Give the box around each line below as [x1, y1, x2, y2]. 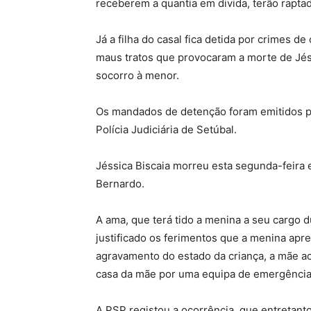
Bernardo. [96, 177, 144, 190]
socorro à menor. [96, 69, 179, 82]
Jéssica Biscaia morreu [96, 159, 209, 172]
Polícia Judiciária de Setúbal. [96, 123, 237, 136]
